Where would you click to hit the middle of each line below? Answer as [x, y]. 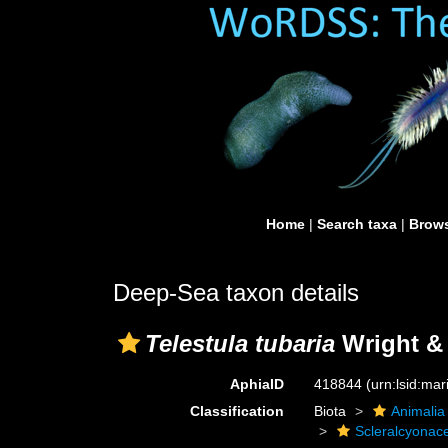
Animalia [418, 411]
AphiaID [257, 384]
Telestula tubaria [240, 343]
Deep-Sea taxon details [236, 292]
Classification [237, 411]
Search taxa [357, 224]
